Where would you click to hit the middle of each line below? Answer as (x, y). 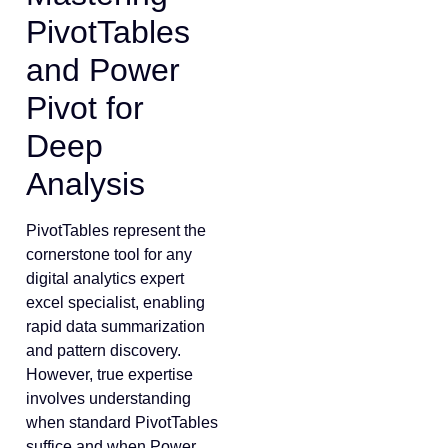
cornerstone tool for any (109, 255)
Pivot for (85, 108)
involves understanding (108, 399)
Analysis (85, 184)
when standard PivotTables (122, 423)
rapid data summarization (115, 327)
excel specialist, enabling (115, 303)
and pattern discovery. (103, 351)
